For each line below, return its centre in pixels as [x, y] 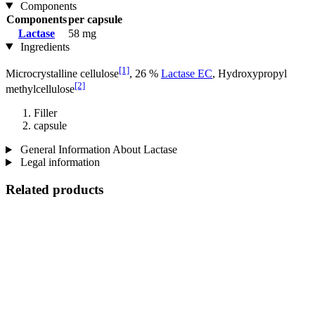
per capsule [95, 19]
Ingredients [43, 46]
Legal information [58, 162]
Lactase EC [187, 73]
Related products [54, 190]
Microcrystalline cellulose [62, 73]
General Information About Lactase [97, 150]
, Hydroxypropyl [250, 73]
